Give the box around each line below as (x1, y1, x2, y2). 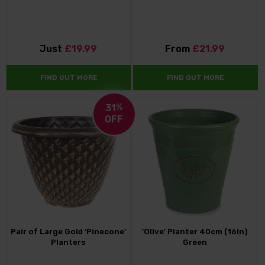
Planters (51, 238, 86, 247)
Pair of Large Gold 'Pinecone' (11, 227, 127, 237)
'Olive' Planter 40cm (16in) (141, 227, 248, 237)
